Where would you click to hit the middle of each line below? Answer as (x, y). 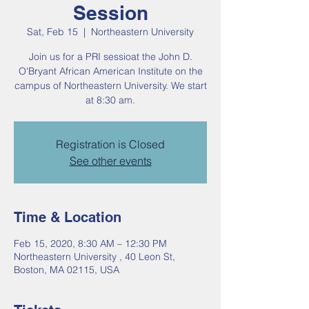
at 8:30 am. (110, 100)
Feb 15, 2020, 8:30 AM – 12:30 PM (90, 243)
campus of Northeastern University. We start (110, 86)
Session (110, 13)
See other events (110, 161)
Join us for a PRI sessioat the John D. (110, 57)
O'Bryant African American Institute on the (110, 71)
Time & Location (68, 217)
